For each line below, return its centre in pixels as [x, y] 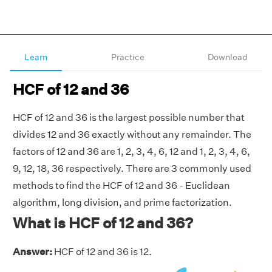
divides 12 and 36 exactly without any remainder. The [132, 134]
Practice [127, 57]
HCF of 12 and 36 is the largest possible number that [129, 117]
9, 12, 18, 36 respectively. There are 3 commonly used [132, 168]
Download [228, 57]
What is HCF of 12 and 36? [103, 223]
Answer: [32, 252]
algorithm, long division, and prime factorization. [122, 202]
